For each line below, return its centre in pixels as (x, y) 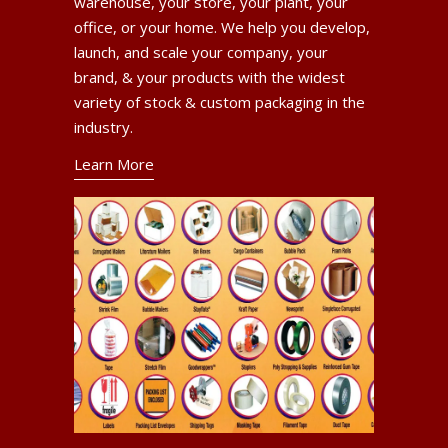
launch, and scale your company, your (201, 51)
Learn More (114, 163)
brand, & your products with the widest (209, 76)
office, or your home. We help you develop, (222, 26)
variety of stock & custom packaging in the (219, 101)
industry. (103, 126)
